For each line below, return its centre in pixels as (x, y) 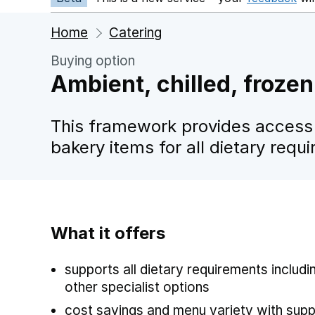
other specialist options (137, 287)
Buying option (93, 61)
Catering (136, 33)
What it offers (108, 233)
